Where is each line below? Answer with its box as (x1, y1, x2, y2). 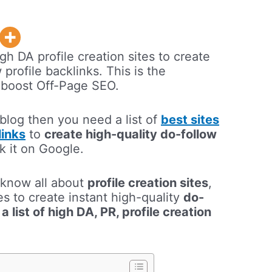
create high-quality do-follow (44, 127, 217, 142)
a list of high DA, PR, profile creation (2, 205, 212, 220)
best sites (161, 112, 220, 127)
